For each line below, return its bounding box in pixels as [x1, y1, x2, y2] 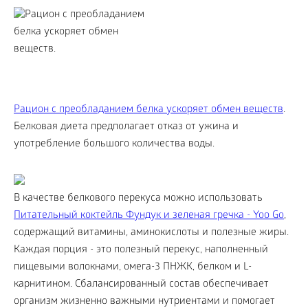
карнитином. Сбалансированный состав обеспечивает [14, 278, 269, 291]
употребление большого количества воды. [14, 138, 217, 151]
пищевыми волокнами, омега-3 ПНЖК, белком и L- [14, 261, 252, 274]
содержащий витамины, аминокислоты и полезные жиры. [14, 227, 289, 239]
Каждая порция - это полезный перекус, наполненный [14, 244, 268, 256]
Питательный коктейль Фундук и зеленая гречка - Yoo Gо [14, 210, 284, 222]
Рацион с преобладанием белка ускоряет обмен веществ [14, 104, 283, 116]
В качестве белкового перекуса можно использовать [14, 192, 263, 205]
